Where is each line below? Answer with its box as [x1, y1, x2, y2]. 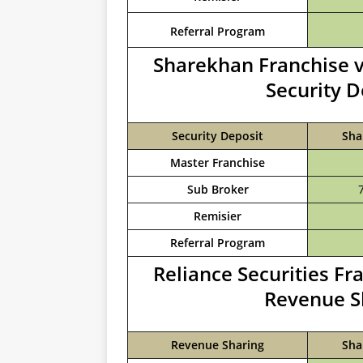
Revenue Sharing [171, 337, 264, 352]
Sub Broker [186, 181, 249, 197]
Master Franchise [170, 155, 265, 170]
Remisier [194, 208, 241, 224]
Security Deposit [172, 128, 263, 143]
